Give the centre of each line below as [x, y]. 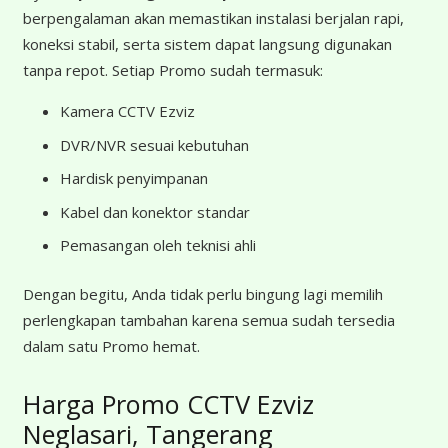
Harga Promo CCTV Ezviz [168, 403]
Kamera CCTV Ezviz [127, 111]
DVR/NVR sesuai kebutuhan [154, 144]
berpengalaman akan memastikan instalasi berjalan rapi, [213, 18]
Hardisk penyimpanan [134, 178]
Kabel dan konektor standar [155, 211]
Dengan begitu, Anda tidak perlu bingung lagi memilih [202, 293]
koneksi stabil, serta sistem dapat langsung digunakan [207, 44]
